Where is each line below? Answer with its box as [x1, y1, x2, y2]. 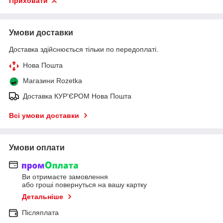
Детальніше [22, 192, 63, 201]
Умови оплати [9, 143, 65, 152]
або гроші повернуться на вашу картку [22, 180, 147, 189]
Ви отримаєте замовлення [22, 172, 108, 181]
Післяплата [22, 208, 59, 217]
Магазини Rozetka [23, 77, 82, 85]
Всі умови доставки [9, 111, 79, 120]
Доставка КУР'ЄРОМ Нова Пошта [23, 92, 131, 101]
